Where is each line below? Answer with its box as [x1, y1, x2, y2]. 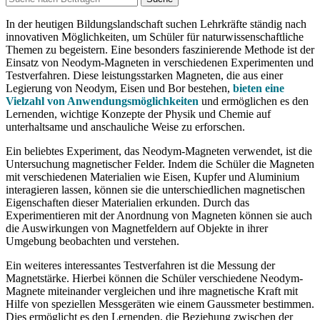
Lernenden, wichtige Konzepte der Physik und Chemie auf [6, 108, 271, 120]
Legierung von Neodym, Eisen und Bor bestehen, [6, 82, 233, 94]
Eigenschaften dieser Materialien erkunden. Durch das [6, 196, 249, 209]
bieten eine [233, 82, 284, 94]
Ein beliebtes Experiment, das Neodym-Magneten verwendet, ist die [6, 145, 312, 157]
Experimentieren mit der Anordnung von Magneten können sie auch [6, 209, 312, 221]
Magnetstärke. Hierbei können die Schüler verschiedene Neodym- [6, 272, 303, 284]
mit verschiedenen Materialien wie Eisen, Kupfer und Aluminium [6, 171, 299, 183]
